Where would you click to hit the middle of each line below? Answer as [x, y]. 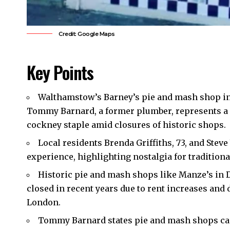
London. [44, 203]
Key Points [60, 72]
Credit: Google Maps [87, 34]
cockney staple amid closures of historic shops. [126, 125]
